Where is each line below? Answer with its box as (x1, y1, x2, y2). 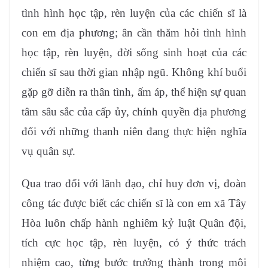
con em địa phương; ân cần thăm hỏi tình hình (22, 26, 246, 39)
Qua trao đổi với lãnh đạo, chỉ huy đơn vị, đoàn (22, 177, 246, 190)
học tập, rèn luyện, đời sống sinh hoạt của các (22, 46, 246, 59)
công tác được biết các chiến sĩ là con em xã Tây (22, 197, 246, 210)
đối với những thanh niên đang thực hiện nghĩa (22, 125, 246, 138)
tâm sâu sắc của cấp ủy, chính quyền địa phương (22, 105, 246, 118)
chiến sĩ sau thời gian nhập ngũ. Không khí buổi (22, 66, 246, 79)
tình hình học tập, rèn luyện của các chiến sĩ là (22, 7, 246, 20)
